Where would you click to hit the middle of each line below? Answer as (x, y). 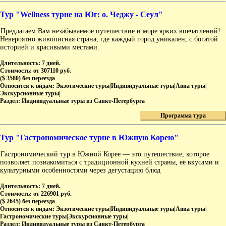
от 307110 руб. (52, 71)
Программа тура (183, 116)
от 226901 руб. (52, 194)
